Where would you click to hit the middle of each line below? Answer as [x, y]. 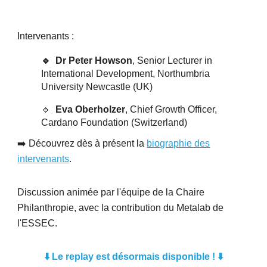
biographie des [178, 143]
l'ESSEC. [38, 223]
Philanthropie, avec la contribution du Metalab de [121, 208]
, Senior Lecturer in [173, 60]
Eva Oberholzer [91, 109]
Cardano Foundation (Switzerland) [114, 122]
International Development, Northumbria [126, 74]
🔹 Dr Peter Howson [87, 60]
